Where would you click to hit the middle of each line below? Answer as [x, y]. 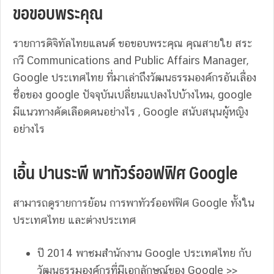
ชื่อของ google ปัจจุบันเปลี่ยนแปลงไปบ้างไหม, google [132, 94]
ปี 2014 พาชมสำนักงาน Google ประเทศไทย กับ [144, 253]
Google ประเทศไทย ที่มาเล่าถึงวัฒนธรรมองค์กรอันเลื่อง [135, 77]
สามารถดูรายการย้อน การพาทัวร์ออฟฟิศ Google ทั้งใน [134, 202]
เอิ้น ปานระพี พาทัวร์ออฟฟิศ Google [125, 172]
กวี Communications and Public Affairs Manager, [131, 60]
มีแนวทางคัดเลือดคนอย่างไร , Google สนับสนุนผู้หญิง [131, 111]
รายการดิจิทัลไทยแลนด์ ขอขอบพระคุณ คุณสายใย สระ [132, 43]
